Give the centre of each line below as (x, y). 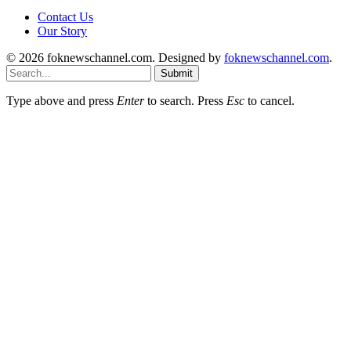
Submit (177, 73)
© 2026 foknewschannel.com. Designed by (115, 57)
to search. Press (185, 100)
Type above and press (62, 100)
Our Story (62, 31)
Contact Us (65, 16)
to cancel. (270, 100)
